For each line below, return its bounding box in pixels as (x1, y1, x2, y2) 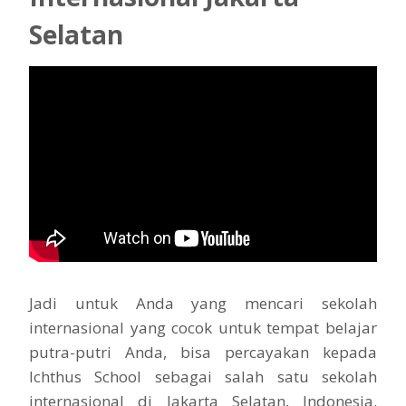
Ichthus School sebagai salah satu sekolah (29, 366, 377, 388)
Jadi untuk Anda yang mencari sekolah (29, 293, 377, 314)
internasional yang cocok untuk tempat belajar (29, 317, 377, 339)
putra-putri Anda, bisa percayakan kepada (29, 342, 377, 363)
